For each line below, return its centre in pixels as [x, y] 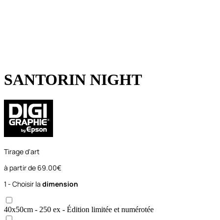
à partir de [21, 167]
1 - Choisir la [23, 184]
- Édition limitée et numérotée [107, 209]
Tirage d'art [22, 151]
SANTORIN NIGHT [73, 80]
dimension [60, 184]
